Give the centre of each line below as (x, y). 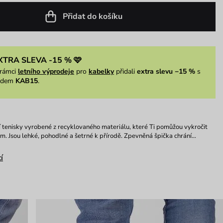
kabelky (101, 71)
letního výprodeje (46, 71)
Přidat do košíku (92, 16)
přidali (125, 71)
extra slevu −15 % (166, 71)
